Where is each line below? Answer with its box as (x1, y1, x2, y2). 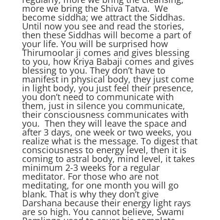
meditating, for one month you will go (22, 179, 179, 191)
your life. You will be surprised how (22, 38, 168, 50)
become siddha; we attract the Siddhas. (22, 11, 185, 23)
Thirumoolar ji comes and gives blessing (22, 47, 190, 58)
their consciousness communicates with (22, 109, 189, 120)
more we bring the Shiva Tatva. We (22, 2, 168, 14)
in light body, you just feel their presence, (22, 82, 193, 94)
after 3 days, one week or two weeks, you (22, 126, 192, 138)
